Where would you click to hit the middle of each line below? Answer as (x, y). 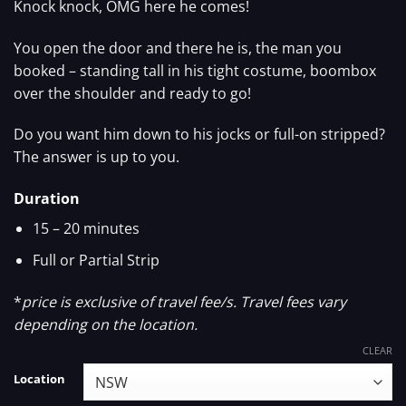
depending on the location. (106, 324)
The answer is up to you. (97, 157)
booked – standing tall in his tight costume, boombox (195, 70)
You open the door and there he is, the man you (178, 48)
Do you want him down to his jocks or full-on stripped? (199, 135)
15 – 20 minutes (86, 229)
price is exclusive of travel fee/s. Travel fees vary (184, 301)
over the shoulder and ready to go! (132, 93)
